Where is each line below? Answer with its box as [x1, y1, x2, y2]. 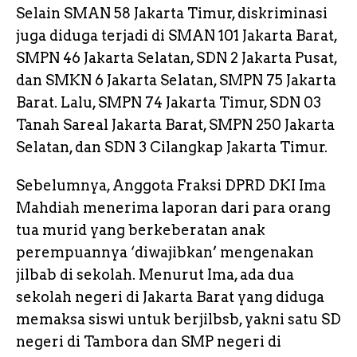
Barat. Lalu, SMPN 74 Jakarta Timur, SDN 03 [16, 93, 321, 111]
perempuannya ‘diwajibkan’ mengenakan [16, 243, 314, 261]
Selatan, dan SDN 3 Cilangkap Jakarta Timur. [16, 138, 328, 155]
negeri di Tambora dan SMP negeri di [16, 332, 281, 350]
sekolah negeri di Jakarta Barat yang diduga [16, 288, 324, 305]
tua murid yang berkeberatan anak [16, 221, 265, 238]
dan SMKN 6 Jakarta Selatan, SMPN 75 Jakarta [16, 71, 336, 88]
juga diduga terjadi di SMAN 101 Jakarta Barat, [16, 26, 337, 44]
